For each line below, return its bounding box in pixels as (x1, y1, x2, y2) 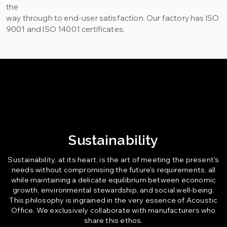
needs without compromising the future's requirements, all (11, 165, 216, 174)
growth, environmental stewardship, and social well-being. (13, 185, 214, 195)
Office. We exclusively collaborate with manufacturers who (11, 206, 216, 215)
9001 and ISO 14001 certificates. (6, 24, 125, 34)
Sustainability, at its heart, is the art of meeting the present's (8, 155, 219, 164)
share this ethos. (84, 216, 143, 225)
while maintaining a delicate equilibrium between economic (11, 175, 216, 184)
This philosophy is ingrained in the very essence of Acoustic (9, 196, 218, 205)
